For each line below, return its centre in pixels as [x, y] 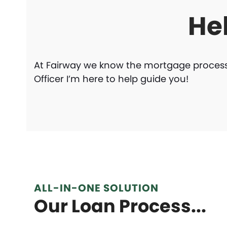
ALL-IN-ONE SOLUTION [97, 188]
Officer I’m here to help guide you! [111, 79]
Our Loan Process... [120, 206]
